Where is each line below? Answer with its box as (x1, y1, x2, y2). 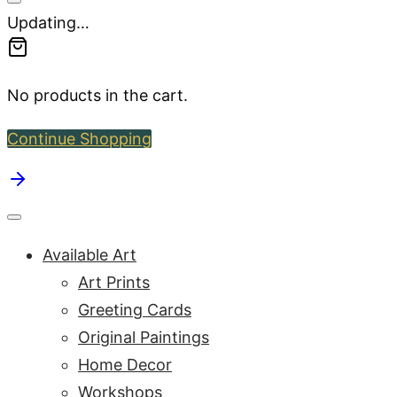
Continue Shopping (7, 129, 152, 149)
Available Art (43, 245, 136, 265)
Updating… (7, 13, 90, 33)
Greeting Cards (78, 300, 191, 320)
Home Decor (78, 355, 172, 375)
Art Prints (78, 273, 150, 292)
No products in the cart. (7, 86, 188, 105)
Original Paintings (78, 328, 209, 347)
